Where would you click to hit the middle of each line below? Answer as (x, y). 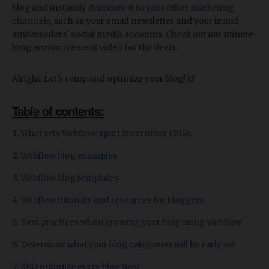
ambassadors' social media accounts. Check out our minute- (134, 35)
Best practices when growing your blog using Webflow (131, 223)
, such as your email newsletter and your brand (145, 22)
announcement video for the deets (104, 48)
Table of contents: (58, 111)
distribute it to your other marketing (161, 8)
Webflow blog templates (70, 178)
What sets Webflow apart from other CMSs (106, 134)
